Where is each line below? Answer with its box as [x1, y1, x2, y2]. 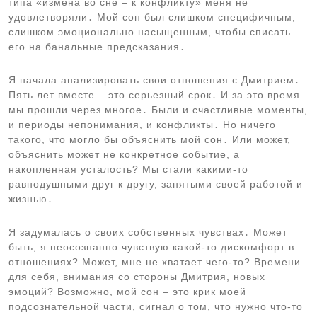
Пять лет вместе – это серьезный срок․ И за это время [8, 89, 300, 100]
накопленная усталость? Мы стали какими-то [8, 163, 248, 175]
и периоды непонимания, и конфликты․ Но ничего [8, 119, 276, 130]
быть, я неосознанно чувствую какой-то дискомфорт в [8, 241, 294, 253]
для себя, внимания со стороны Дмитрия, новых [8, 271, 265, 282]
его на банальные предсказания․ [8, 41, 185, 52]
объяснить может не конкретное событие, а [8, 149, 240, 160]
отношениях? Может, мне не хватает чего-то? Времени [8, 256, 301, 267]
